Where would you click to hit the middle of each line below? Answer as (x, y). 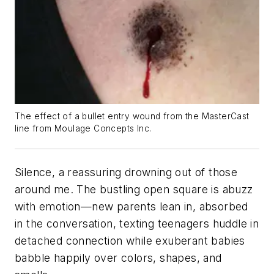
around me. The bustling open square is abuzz (134, 189)
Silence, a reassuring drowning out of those (126, 172)
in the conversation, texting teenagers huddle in (137, 223)
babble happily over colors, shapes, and (118, 257)
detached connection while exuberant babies (130, 240)
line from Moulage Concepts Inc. (83, 128)
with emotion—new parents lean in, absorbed (131, 206)
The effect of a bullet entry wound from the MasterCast (132, 116)
